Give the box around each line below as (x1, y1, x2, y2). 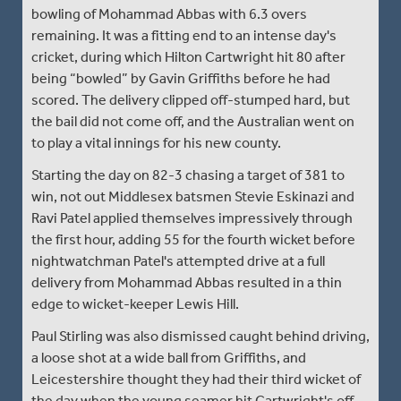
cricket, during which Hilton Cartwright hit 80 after (31, 47, 346, 65)
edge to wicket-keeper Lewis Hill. (31, 294, 239, 312)
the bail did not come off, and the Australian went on (31, 112, 354, 130)
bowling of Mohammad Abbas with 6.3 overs (31, 4, 307, 22)
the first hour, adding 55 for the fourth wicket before (31, 230, 355, 248)
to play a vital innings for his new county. (31, 133, 281, 151)
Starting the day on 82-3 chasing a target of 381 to (31, 166, 345, 183)
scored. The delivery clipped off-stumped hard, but (31, 90, 350, 108)
